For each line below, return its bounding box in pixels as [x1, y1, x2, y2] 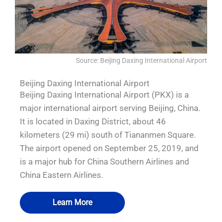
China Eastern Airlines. [20, 169, 103, 180]
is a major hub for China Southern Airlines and [20, 156, 189, 166]
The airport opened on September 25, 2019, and [20, 143, 199, 153]
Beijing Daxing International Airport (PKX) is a [20, 89, 189, 100]
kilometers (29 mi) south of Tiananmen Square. [20, 129, 196, 140]
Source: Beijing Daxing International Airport [76, 56, 207, 65]
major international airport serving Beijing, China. [20, 103, 200, 113]
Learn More [53, 197, 92, 207]
